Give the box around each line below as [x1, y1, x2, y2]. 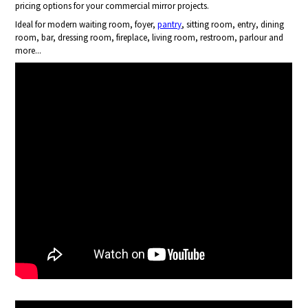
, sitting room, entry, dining [181, 19, 285, 31]
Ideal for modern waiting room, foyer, [15, 19, 158, 31]
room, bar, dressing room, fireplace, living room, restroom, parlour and [15, 32, 284, 44]
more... [15, 45, 42, 57]
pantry [157, 19, 182, 31]
